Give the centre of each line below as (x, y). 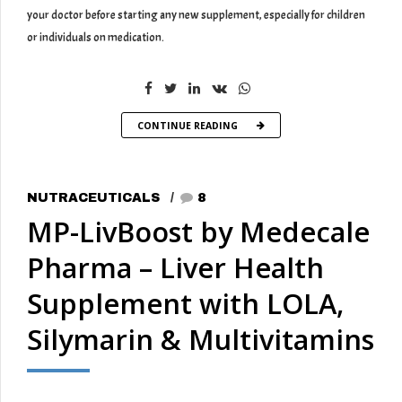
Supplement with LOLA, (185, 304)
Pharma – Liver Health (175, 268)
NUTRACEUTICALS (93, 197)
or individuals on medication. (96, 38)
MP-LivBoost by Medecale (198, 232)
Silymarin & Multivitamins (201, 340)
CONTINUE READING (188, 125)
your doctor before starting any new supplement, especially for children (196, 16)
